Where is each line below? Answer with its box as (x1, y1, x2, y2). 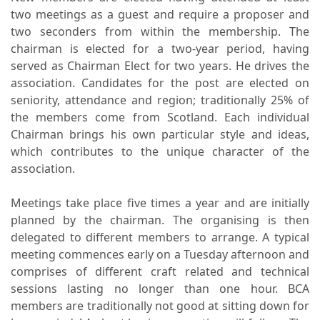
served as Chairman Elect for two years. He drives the (11, 58, 309, 74)
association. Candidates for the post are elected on (11, 75, 309, 91)
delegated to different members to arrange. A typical (11, 229, 309, 245)
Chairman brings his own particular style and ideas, (11, 126, 309, 142)
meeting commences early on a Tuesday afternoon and (11, 246, 309, 262)
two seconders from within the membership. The (11, 24, 309, 39)
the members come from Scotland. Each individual (11, 109, 309, 125)
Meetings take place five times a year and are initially (11, 195, 309, 211)
